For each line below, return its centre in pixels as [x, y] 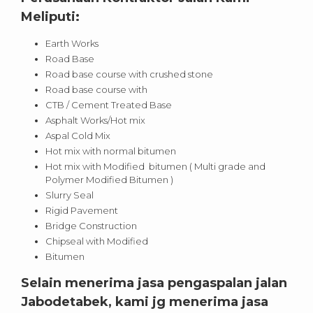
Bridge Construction [91, 226]
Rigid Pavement [82, 211]
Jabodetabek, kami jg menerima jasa [145, 302]
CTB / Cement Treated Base [109, 105]
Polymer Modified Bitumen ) [109, 180]
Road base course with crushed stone [129, 74]
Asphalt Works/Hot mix [95, 121]
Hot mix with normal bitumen [111, 151]
